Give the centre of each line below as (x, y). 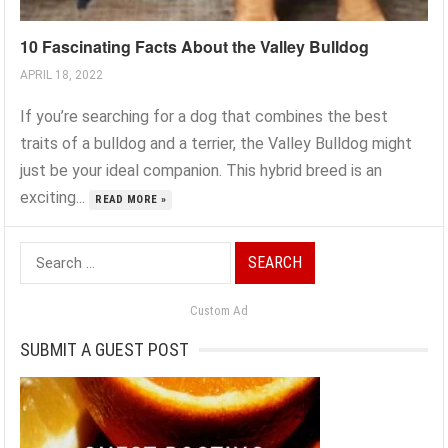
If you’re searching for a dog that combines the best (204, 117)
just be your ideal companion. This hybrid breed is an (201, 171)
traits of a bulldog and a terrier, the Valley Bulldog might (216, 144)
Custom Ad (219, 311)
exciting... (55, 198)
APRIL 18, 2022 (62, 75)
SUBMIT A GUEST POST (105, 350)
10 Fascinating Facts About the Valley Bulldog (195, 47)
